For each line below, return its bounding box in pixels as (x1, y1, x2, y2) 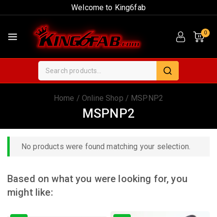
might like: (7, 186, 53, 199)
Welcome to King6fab (71, 2, 146, 12)
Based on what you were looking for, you (7, 173, 187, 185)
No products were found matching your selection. (21, 142, 191, 152)
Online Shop (82, 93, 124, 103)
